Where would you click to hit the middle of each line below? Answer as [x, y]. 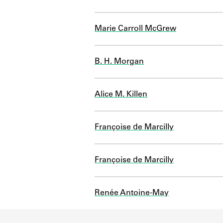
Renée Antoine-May [132, 193]
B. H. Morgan [119, 61]
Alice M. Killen [121, 94]
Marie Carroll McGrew [135, 29]
